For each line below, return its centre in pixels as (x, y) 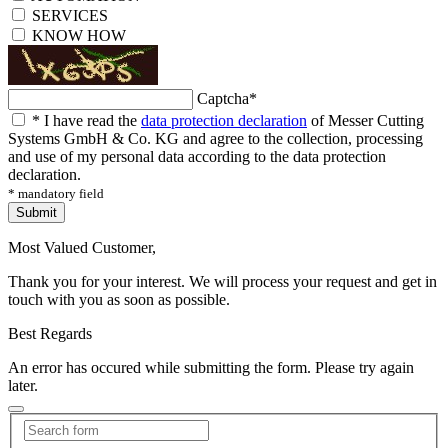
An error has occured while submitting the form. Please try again (211, 367)
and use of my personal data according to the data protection (197, 156)
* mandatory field (56, 193)
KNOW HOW (79, 35)
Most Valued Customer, (82, 247)
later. (23, 385)
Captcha (223, 98)
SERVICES (70, 15)
